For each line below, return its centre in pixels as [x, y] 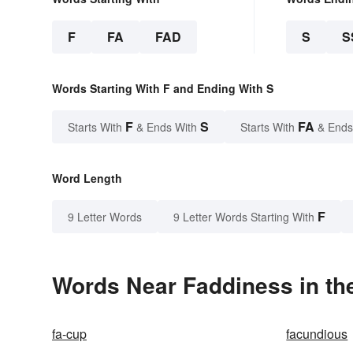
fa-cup [69, 334]
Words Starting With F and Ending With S [163, 89]
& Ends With [167, 127]
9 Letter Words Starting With [244, 217]
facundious [317, 334]
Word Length [87, 178]
